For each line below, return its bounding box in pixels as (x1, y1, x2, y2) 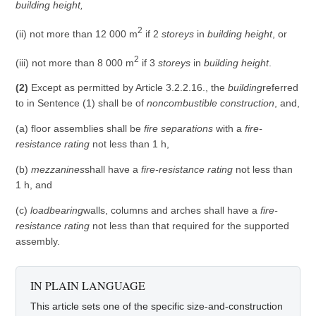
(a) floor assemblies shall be (16, 123, 145, 135)
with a (213, 123, 245, 135)
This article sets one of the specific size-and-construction (30, 300, 284, 312)
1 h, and (16, 179, 53, 191)
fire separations (144, 123, 214, 135)
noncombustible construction (147, 97, 275, 109)
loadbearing (28, 205, 84, 217)
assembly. (16, 236, 61, 248)
